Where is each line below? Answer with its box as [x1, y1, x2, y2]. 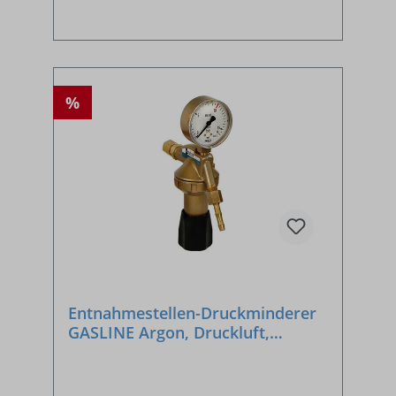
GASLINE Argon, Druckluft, [68, 321, 270, 343]
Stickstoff [68, 340, 140, 362]
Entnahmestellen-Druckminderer [68, 301, 316, 324]
